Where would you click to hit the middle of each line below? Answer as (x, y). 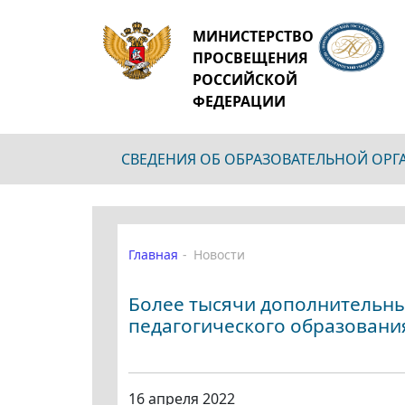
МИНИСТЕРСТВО (253, 36)
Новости (219, 254)
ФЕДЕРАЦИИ (239, 101)
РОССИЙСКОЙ (245, 80)
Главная (153, 254)
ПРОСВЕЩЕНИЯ (250, 58)
